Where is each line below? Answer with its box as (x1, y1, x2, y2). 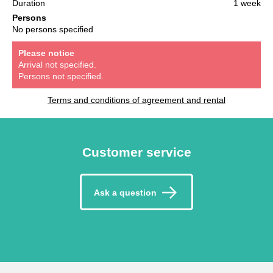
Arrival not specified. (18, 59, 96, 69)
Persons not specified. (18, 71, 104, 81)
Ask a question (94, 188, 157, 198)
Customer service (82, 144, 191, 159)
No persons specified (12, 24, 93, 34)
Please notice (18, 48, 74, 58)
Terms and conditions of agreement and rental (48, 94, 225, 105)
